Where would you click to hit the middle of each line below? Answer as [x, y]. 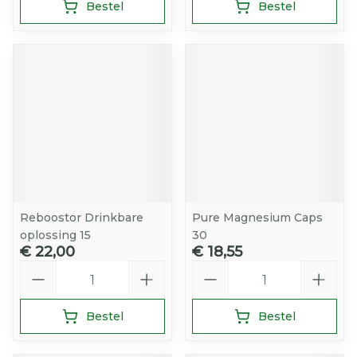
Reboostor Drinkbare [82, 218]
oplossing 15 [55, 235]
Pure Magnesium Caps [257, 218]
